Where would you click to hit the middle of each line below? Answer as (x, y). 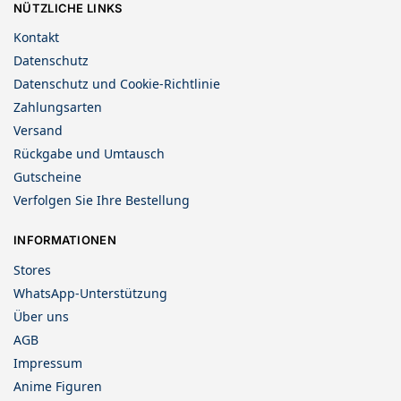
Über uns (41, 316)
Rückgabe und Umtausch (89, 154)
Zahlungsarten (58, 107)
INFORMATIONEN (65, 240)
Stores (32, 269)
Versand (38, 131)
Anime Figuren (58, 386)
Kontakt (36, 38)
